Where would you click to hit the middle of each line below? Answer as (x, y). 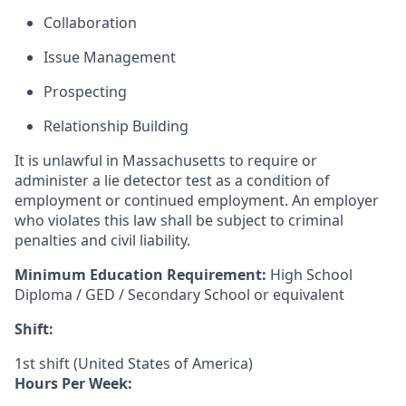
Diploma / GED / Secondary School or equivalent (179, 295)
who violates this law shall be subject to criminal (179, 220)
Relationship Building (116, 126)
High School (309, 275)
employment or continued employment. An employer (197, 200)
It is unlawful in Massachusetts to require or (166, 160)
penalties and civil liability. (102, 240)
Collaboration (90, 23)
